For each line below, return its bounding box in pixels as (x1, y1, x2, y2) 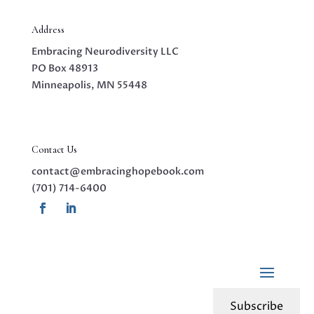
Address (31, 24, 64, 36)
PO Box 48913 (31, 62, 98, 75)
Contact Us (31, 144, 77, 156)
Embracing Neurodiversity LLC (31, 45, 179, 58)
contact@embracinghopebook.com (31, 165, 204, 178)
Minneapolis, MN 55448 (31, 78, 147, 92)
